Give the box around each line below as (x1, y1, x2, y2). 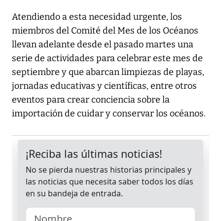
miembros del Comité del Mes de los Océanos (12, 25, 198, 37)
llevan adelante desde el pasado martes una (12, 39, 193, 50)
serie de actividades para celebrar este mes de (12, 53, 203, 64)
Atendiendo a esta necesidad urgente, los (12, 11, 182, 23)
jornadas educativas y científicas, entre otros (12, 80, 197, 92)
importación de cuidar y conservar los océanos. (12, 108, 206, 119)
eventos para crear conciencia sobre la (12, 94, 170, 106)
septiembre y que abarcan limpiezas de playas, (12, 67, 204, 78)
